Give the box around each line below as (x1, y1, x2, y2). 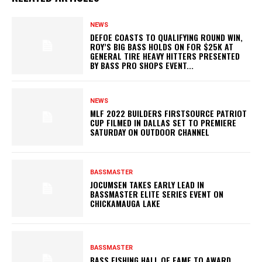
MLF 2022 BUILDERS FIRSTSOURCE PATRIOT (90, 106, 247, 119)
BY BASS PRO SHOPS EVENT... (90, 58, 194, 71)
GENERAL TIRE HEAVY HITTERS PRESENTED (90, 49, 240, 62)
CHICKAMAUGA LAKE (90, 196, 161, 209)
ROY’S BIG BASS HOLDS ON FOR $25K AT (90, 40, 234, 53)
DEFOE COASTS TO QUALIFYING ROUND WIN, (90, 30, 243, 43)
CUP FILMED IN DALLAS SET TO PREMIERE (90, 116, 237, 129)
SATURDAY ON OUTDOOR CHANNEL (90, 125, 210, 138)
